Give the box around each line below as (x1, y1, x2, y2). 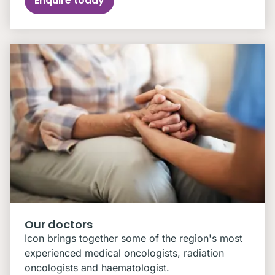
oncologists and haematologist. (25, 261, 169, 274)
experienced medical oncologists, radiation (25, 247, 224, 259)
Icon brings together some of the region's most (25, 232, 242, 244)
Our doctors (25, 217, 93, 232)
